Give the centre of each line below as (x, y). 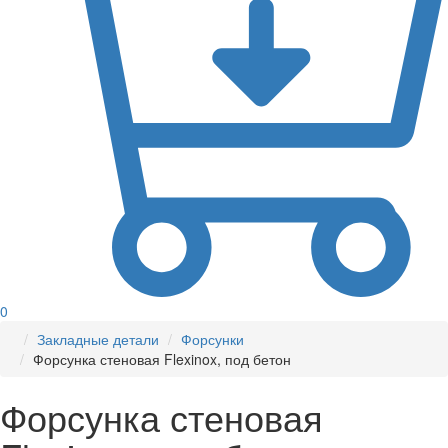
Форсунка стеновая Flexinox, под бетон (162, 359)
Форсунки (212, 339)
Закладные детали (98, 339)
